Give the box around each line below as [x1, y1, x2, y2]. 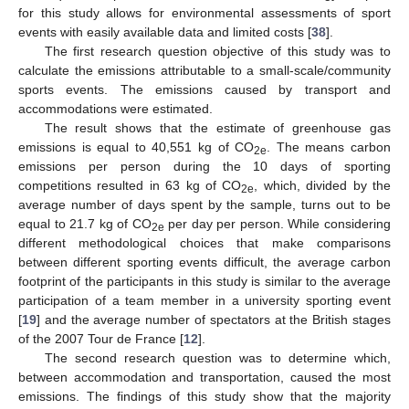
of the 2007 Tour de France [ [18, 330, 184, 346]
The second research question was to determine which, [44, 350, 391, 365]
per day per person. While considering [163, 215, 392, 231]
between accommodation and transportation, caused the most [18, 369, 391, 384]
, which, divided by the [254, 177, 392, 193]
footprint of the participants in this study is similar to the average [18, 273, 391, 288]
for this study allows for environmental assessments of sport [18, 5, 391, 20]
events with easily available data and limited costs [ [18, 24, 311, 39]
